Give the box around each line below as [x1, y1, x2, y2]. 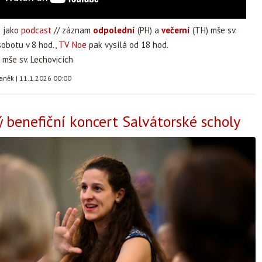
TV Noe [58, 39, 87, 50]
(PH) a [135, 25, 161, 36]
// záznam [51, 25, 93, 36]
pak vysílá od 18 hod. [87, 39, 168, 50]
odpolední [93, 25, 135, 36]
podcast [21, 25, 51, 36]
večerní [161, 25, 190, 36]
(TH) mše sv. [190, 25, 237, 36]
